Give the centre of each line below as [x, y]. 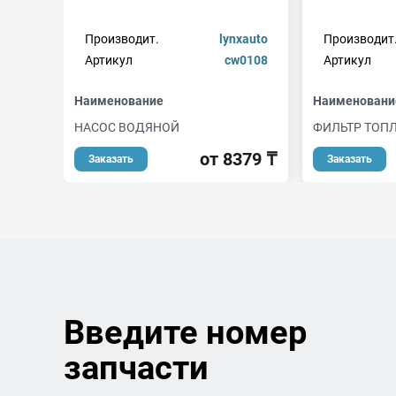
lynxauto [243, 39]
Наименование [119, 101]
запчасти [136, 368]
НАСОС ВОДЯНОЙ [127, 127]
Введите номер [185, 332]
